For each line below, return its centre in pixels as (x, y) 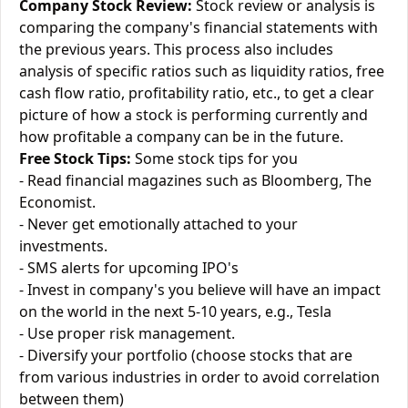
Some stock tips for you (214, 158)
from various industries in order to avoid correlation (199, 377)
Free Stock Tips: (75, 158)
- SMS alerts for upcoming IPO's (129, 268)
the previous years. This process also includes (176, 49)
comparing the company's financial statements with (199, 27)
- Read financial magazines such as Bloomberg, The (195, 180)
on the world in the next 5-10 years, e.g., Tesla (175, 311)
